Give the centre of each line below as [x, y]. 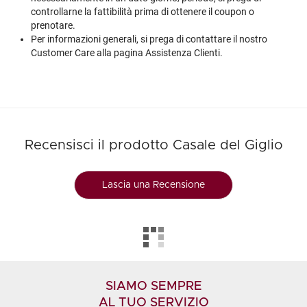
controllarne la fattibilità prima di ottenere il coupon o [143, 12]
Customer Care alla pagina [88, 53]
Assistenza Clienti [183, 53]
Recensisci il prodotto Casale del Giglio [153, 145]
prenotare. [53, 25]
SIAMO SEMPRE [153, 286]
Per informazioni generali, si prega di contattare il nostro [149, 39]
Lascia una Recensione [153, 185]
